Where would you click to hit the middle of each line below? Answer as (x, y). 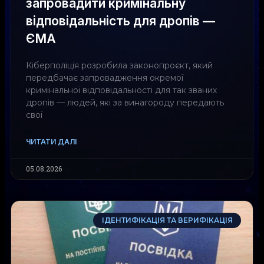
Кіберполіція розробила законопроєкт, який (119, 65)
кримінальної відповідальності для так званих (121, 90)
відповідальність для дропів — (121, 21)
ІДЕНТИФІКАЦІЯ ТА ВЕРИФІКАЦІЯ (167, 220)
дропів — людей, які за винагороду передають (125, 102)
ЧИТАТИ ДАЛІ (51, 141)
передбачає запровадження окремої (105, 77)
